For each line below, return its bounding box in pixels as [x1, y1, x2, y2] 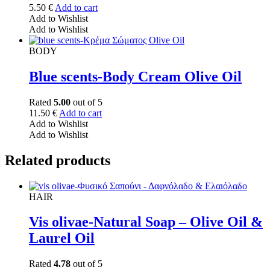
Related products [5, 152, 110, 168]
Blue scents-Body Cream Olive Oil [29, 68, 242, 84]
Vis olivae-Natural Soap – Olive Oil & [29, 214, 263, 230]
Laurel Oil [29, 230, 95, 246]
